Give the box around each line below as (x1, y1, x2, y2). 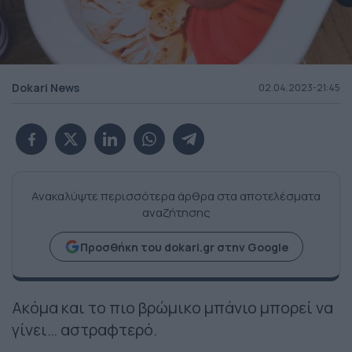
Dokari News (12, 80, 79, 96)
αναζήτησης (141, 204, 211, 222)
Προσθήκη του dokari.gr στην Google (79, 239, 288, 255)
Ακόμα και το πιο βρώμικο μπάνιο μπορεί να (12, 297, 333, 319)
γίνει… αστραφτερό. (12, 319, 157, 341)
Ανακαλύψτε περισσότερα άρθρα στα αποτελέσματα (31, 188, 321, 205)
